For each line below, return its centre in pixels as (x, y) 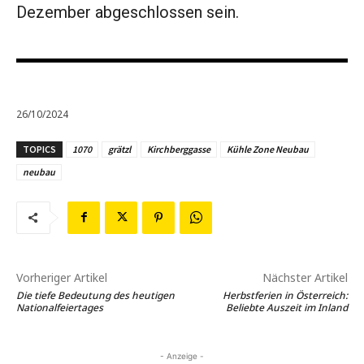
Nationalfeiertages (60, 307)
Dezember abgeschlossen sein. (130, 13)
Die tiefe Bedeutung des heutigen (95, 295)
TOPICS (39, 149)
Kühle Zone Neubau (268, 149)
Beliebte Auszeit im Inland (286, 307)
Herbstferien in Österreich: (285, 295)
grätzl (119, 149)
